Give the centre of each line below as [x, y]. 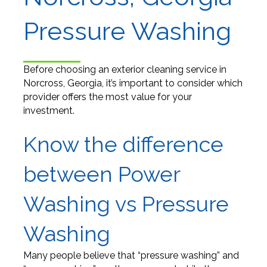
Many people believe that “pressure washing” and [131, 256]
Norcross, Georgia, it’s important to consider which [133, 83]
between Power [101, 174]
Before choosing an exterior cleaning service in [125, 70]
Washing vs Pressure [126, 204]
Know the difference [123, 145]
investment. [49, 111]
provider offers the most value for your [107, 97]
